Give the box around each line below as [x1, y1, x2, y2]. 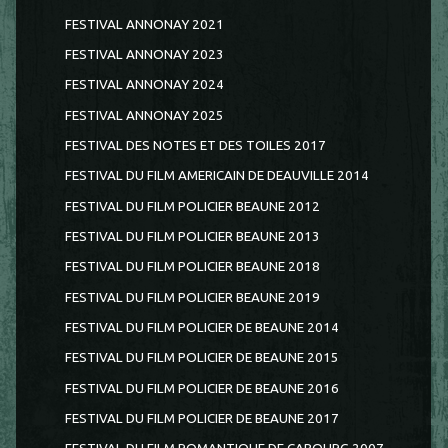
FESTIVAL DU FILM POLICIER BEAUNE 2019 [64, 289, 320, 305]
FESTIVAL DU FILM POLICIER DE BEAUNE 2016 [64, 380, 339, 396]
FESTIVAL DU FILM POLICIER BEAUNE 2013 [64, 228, 320, 244]
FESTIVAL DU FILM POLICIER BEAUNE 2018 [64, 259, 320, 275]
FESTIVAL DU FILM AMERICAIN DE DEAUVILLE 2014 [64, 168, 369, 184]
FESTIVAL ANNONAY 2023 [64, 47, 224, 63]
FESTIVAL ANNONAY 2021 [64, 16, 224, 32]
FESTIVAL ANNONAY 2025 [64, 107, 224, 123]
